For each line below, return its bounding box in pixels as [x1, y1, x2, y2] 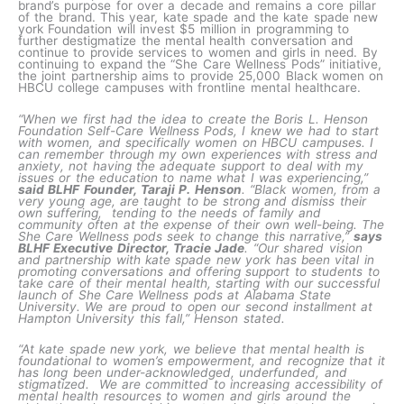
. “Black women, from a [241, 181, 381, 197]
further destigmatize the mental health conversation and [18, 32, 353, 48]
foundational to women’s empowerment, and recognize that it [18, 353, 385, 369]
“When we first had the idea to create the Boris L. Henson [18, 111, 369, 126]
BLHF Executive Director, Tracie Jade [18, 240, 245, 255]
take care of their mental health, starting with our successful [18, 275, 381, 290]
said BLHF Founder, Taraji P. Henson [18, 181, 242, 197]
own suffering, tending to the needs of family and [18, 205, 322, 220]
